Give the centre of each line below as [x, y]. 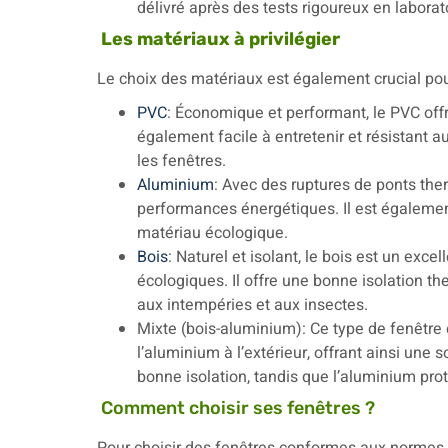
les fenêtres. [181, 161]
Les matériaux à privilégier [220, 39]
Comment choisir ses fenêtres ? [238, 408]
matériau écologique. [212, 233]
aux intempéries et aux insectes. [252, 305]
